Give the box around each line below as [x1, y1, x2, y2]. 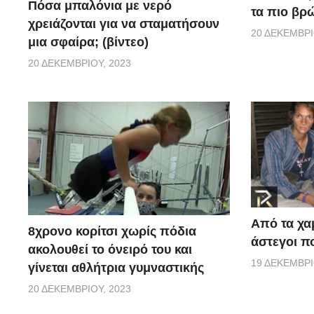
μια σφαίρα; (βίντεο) [28, 35, 149, 50]
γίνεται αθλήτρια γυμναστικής [28, 260, 204, 275]
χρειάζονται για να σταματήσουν [28, 17, 219, 32]
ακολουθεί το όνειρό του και [28, 242, 192, 257]
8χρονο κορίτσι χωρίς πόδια [28, 224, 196, 238]
